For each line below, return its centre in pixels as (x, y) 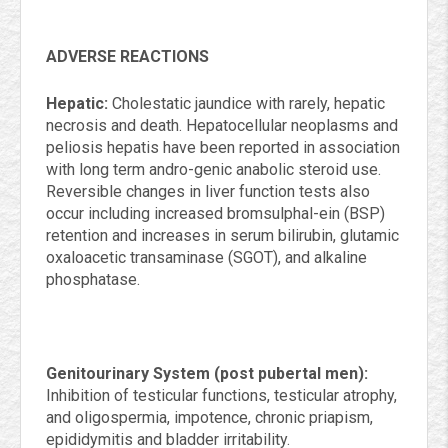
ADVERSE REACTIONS (127, 56)
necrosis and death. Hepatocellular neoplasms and (222, 125)
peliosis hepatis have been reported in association (223, 147)
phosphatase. (93, 279)
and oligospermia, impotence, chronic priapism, (209, 417)
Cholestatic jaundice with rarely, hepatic (246, 103)
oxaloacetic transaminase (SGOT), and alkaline (206, 257)
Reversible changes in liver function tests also (208, 191)
